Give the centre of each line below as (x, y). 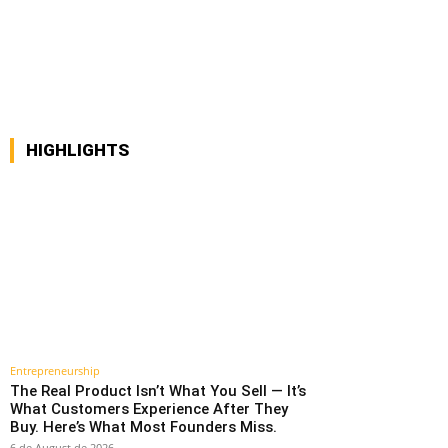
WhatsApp (143, 25)
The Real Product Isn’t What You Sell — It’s (158, 391)
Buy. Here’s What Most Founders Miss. (143, 427)
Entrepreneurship (55, 371)
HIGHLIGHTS (77, 150)
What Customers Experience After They (149, 409)
